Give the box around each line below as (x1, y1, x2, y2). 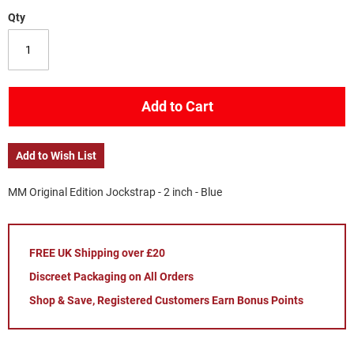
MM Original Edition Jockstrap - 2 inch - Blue (8, 186, 222, 198)
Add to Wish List (16, 149, 96, 162)
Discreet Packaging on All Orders (29, 270, 194, 283)
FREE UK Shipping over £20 (29, 247, 165, 259)
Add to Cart (141, 98, 213, 115)
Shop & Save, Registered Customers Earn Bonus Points (29, 294, 303, 307)
